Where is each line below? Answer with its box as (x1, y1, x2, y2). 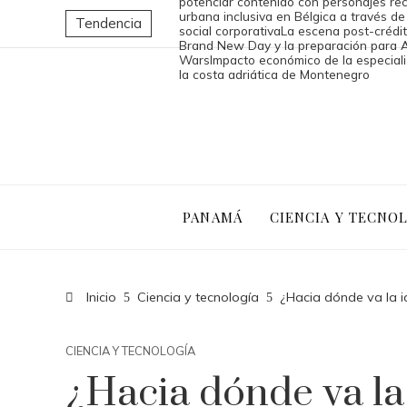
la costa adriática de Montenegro (179, 66, 370, 82)
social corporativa (179, 23, 281, 38)
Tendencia (75, 15, 142, 32)
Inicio (83, 289, 116, 305)
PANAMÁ (183, 207, 243, 226)
